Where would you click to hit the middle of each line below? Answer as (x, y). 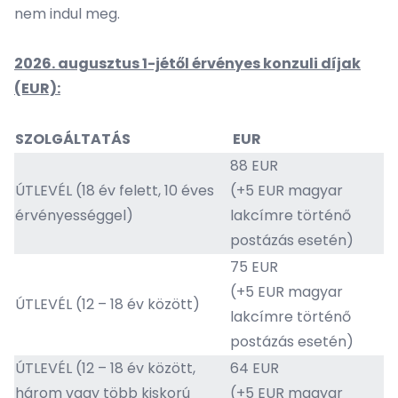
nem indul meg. (67, 14)
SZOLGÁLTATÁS (73, 139)
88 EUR (254, 166)
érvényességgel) (74, 215)
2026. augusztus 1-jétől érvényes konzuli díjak (187, 64)
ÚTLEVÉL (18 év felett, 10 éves (115, 191)
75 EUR (254, 267)
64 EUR (255, 368)
